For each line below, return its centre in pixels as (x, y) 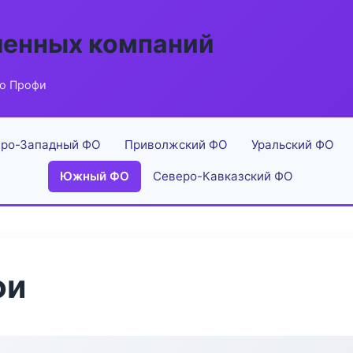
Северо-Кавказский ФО (223, 176)
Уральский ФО (293, 145)
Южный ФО (95, 176)
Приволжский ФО (176, 145)
